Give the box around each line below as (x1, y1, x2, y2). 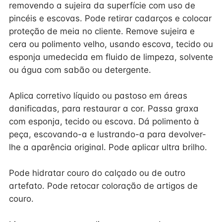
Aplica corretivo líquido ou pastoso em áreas (9, 91, 187, 101)
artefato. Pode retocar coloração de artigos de (9, 181, 198, 191)
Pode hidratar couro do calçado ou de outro (9, 168, 185, 178)
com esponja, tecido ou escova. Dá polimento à (9, 116, 199, 126)
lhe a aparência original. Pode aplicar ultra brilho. (9, 142, 207, 152)
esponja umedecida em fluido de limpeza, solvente (9, 52, 213, 62)
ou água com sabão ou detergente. (9, 65, 151, 75)
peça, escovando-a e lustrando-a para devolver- (9, 129, 206, 139)
